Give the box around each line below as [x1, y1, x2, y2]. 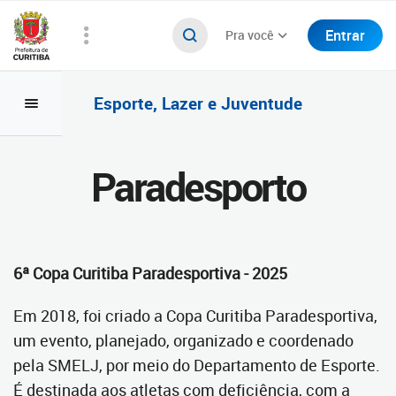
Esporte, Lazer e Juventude [94, 91, 302, 115]
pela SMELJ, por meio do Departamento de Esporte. [13, 354, 380, 376]
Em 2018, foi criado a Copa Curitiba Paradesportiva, [13, 305, 377, 326]
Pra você [225, 27, 273, 43]
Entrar [325, 26, 365, 45]
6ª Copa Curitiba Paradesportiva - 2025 [13, 263, 287, 284]
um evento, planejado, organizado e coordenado [13, 330, 354, 351]
